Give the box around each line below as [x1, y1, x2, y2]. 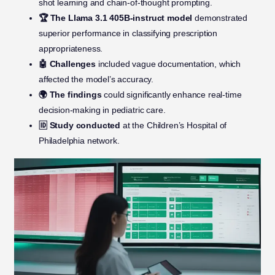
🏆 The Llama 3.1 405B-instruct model [38, 13, 193, 23]
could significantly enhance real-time [101, 90, 242, 100]
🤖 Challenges [38, 59, 96, 69]
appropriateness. [38, 44, 103, 54]
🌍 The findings [38, 90, 102, 100]
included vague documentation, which [95, 59, 241, 69]
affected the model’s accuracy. [38, 74, 154, 85]
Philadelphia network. [38, 136, 120, 146]
